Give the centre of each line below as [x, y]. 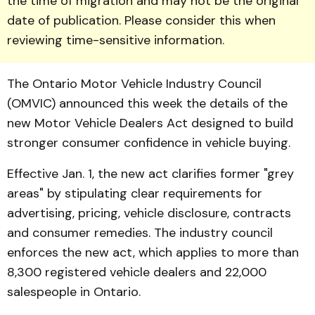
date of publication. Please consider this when [141, 20]
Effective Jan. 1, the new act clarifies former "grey [150, 174]
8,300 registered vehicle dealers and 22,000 [137, 272]
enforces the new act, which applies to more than [153, 252]
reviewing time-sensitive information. [116, 40]
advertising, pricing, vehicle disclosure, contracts [149, 213]
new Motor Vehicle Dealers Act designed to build [150, 123]
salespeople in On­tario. [74, 292]
